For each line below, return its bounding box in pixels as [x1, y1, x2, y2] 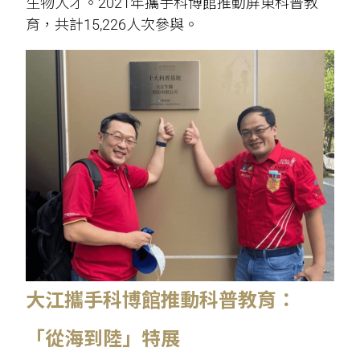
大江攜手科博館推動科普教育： [26, 288, 297, 312]
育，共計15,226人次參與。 [26, 16, 199, 34]
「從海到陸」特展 [26, 327, 181, 350]
